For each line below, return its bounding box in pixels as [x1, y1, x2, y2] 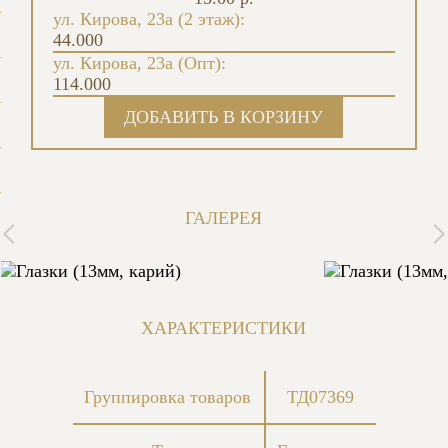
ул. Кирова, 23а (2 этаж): [52, 8, 245, 29]
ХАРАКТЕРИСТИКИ [141, 317, 307, 338]
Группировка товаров [84, 386, 252, 407]
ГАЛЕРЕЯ [185, 207, 263, 228]
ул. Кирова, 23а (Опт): [52, 52, 226, 73]
